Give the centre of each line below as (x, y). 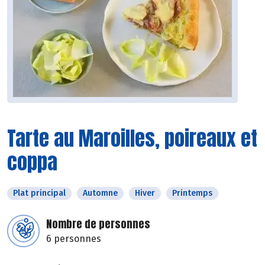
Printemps (192, 193)
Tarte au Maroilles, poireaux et (132, 138)
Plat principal (39, 193)
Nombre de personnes (98, 224)
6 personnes (74, 239)
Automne (100, 193)
